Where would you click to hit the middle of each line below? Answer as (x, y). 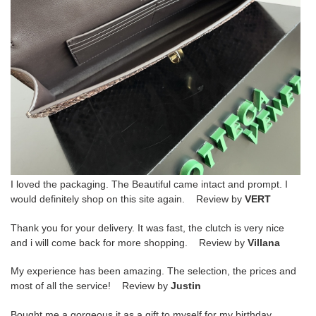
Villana (264, 242)
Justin (186, 286)
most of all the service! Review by (91, 286)
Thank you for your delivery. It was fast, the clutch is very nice (147, 227)
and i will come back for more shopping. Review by (129, 242)
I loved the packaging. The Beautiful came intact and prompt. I (149, 184)
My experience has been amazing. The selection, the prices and (153, 271)
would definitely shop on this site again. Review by (128, 199)
